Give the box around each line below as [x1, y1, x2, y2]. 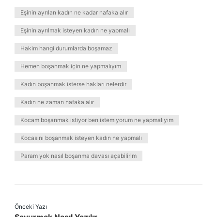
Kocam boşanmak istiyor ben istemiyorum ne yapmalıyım [20, 116, 173, 124]
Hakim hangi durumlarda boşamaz [20, 45, 112, 52]
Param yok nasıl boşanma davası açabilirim [20, 152, 137, 159]
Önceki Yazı [15, 203, 47, 210]
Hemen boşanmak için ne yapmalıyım [20, 62, 121, 70]
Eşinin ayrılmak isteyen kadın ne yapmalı [20, 27, 130, 34]
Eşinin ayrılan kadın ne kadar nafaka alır [20, 9, 128, 16]
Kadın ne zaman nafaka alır [20, 98, 94, 106]
